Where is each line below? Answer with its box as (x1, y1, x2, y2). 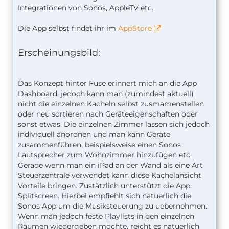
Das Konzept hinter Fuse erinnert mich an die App (18, 79, 197, 88)
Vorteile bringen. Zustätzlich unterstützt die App (18, 181, 190, 190)
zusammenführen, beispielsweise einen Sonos (18, 140, 181, 149)
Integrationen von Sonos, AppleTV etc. (18, 3, 153, 12)
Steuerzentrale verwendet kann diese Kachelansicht (18, 171, 201, 180)
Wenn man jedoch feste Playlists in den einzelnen (18, 212, 194, 221)
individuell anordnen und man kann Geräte (18, 130, 170, 139)
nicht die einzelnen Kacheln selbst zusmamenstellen (18, 99, 204, 108)
